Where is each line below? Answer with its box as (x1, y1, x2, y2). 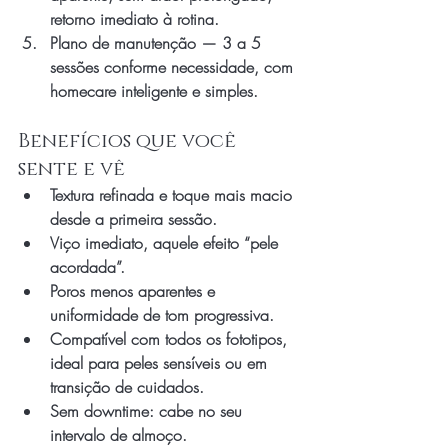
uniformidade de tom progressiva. (50, 304, 274, 326)
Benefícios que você (18, 128, 241, 154)
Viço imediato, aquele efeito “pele (50, 232, 283, 254)
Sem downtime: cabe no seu (50, 400, 247, 422)
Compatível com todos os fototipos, (50, 328, 292, 350)
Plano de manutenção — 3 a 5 (50, 32, 266, 54)
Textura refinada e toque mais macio (50, 184, 297, 206)
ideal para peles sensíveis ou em (50, 352, 272, 374)
